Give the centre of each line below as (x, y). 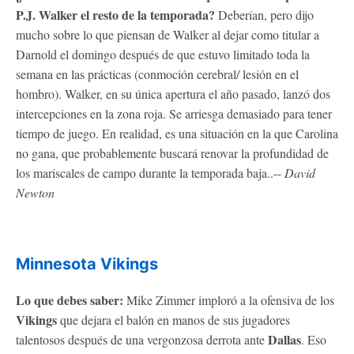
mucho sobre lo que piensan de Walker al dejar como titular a (168, 34)
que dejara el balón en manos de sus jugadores (173, 319)
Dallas (284, 339)
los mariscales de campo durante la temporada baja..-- (150, 172)
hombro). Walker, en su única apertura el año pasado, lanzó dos (173, 93)
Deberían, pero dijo (264, 14)
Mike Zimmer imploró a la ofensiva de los (229, 299)
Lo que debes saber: (70, 299)
